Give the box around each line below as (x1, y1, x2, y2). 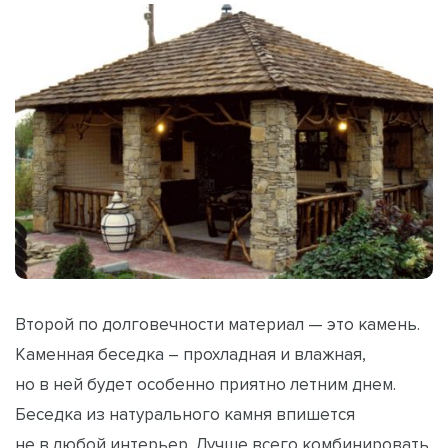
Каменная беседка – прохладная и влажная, (15, 344, 366, 363)
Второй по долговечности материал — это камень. (15, 314, 420, 333)
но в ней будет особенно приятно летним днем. (15, 374, 396, 393)
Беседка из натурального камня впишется (15, 404, 355, 423)
